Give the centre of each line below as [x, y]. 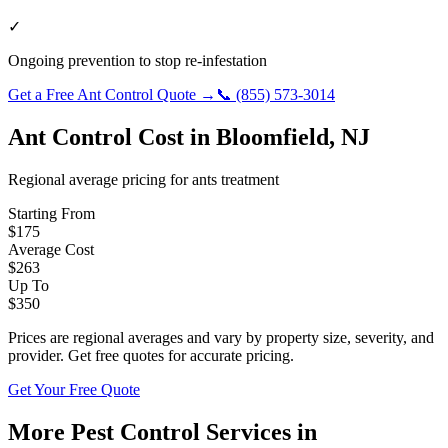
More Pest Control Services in [162, 431]
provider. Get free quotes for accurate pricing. [151, 355]
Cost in [174, 136]
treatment [248, 179]
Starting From [51, 213]
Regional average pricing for [100, 179]
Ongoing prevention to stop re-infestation [137, 60]
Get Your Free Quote [74, 389]
